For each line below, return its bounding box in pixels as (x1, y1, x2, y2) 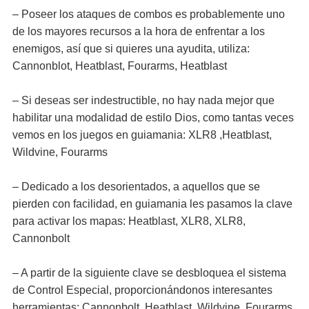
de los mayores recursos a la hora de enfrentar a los (12, 26, 265, 37)
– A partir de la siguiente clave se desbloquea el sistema (12, 267, 286, 279)
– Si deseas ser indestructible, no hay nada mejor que (12, 94, 275, 106)
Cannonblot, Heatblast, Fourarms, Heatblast (12, 60, 227, 72)
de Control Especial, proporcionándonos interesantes (12, 284, 272, 296)
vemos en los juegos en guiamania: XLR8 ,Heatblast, (12, 129, 272, 141)
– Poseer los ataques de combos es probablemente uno (12, 8, 285, 20)
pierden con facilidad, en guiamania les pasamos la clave (12, 198, 292, 210)
